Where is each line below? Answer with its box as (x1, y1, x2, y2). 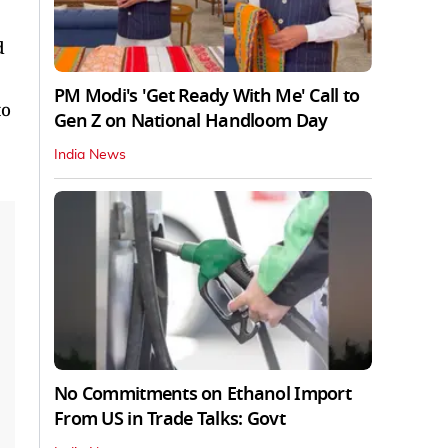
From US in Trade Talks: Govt (54, 405, 285, 432)
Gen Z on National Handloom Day (54, 107, 328, 134)
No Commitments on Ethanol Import (54, 380, 351, 407)
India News (54, 147, 126, 162)
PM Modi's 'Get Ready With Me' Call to (54, 82, 360, 109)
